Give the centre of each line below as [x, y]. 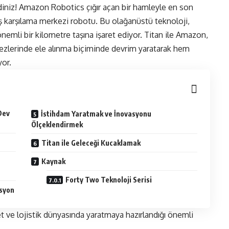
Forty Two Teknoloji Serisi [109, 180]
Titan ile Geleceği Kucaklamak [91, 143]
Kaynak [54, 162]
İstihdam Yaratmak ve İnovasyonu [96, 114]
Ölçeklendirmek [57, 125]
